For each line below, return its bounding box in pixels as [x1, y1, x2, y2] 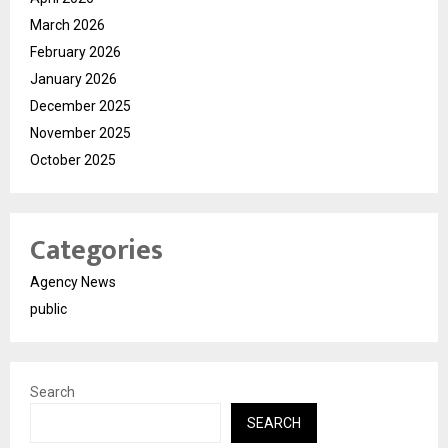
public [30, 301, 67, 318]
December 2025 [30, 98, 131, 115]
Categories [30, 227, 163, 275]
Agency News [30, 274, 116, 291]
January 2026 [30, 71, 117, 88]
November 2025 [30, 125, 131, 142]
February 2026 [30, 44, 121, 61]
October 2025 [30, 152, 116, 169]
